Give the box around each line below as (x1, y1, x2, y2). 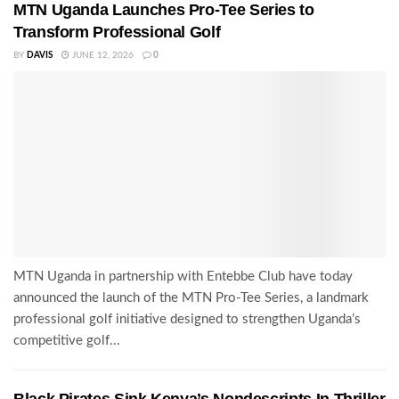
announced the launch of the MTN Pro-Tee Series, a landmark (13, 290, 369, 305)
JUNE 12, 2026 (69, 50, 134, 60)
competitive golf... (13, 333, 120, 347)
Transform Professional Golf (13, 22, 221, 41)
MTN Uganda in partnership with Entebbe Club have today (13, 269, 353, 283)
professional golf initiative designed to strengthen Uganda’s (13, 312, 361, 326)
